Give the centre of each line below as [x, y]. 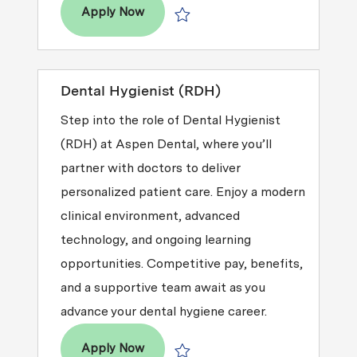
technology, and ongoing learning [155, 240]
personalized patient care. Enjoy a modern [182, 192]
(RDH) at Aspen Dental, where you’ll [166, 144]
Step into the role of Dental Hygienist [170, 120]
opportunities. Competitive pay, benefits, [181, 264]
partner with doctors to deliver [150, 168]
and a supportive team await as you [163, 288]
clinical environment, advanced [150, 216]
